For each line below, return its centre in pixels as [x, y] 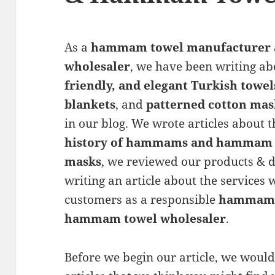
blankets [90, 104]
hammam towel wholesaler [145, 218]
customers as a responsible [142, 199]
